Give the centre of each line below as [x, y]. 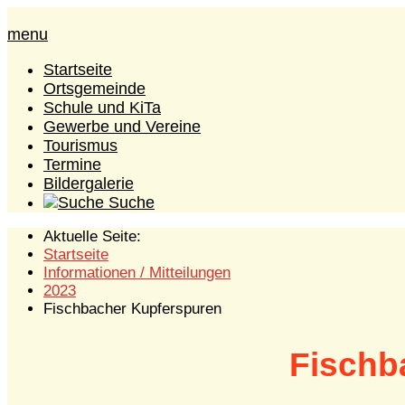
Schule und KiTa [102, 107]
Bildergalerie [89, 183]
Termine [72, 164]
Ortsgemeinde [94, 88]
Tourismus [80, 145]
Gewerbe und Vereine [122, 126]
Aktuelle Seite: [97, 237]
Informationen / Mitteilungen [137, 273]
